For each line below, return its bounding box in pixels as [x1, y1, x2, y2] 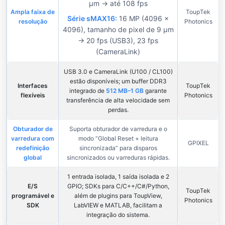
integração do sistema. [86, 211, 150, 219]
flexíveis [20, 91, 45, 99]
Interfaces [18, 82, 48, 90]
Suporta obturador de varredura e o [69, 125, 167, 133]
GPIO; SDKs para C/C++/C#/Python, [67, 182, 169, 190]
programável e [11, 192, 54, 200]
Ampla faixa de [11, 8, 55, 16]
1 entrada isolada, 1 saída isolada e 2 [67, 173, 169, 181]
